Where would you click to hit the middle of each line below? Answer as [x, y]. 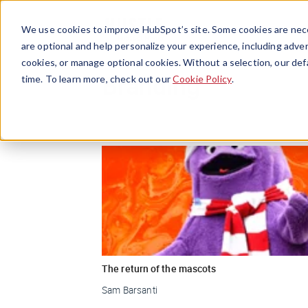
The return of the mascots [159, 268]
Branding [151, 85]
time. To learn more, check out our [97, 78]
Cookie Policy [202, 78]
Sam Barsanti [130, 290]
